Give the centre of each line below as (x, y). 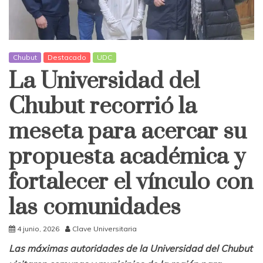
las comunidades (95, 207)
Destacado (67, 57)
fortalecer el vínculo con (131, 182)
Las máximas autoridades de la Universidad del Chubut (131, 248)
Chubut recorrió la (103, 106)
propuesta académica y (127, 157)
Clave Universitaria (104, 228)
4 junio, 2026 (38, 228)
